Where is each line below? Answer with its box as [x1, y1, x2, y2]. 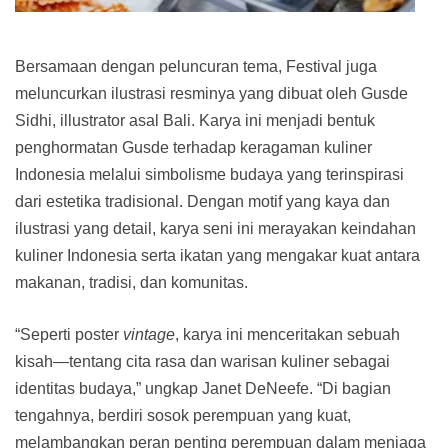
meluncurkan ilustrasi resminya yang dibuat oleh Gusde [15, 84, 408, 102]
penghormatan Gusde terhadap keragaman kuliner [15, 138, 372, 156]
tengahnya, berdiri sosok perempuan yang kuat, [15, 406, 351, 424]
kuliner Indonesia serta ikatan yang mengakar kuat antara [15, 246, 420, 264]
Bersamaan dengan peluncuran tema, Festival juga [15, 57, 377, 75]
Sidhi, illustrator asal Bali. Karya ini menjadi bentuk [15, 111, 375, 129]
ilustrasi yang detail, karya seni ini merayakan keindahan [15, 219, 416, 237]
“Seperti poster [15, 325, 123, 343]
